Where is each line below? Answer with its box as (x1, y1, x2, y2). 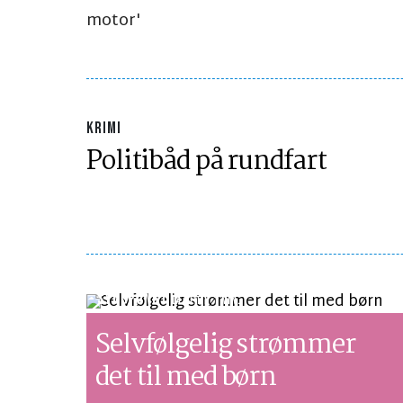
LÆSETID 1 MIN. (172, 294, 241, 309)
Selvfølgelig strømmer (95, 324, 355, 368)
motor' (86, 6, 140, 37)
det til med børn (95, 356, 277, 400)
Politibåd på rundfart (86, 140, 327, 184)
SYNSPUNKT (97, 290, 173, 309)
